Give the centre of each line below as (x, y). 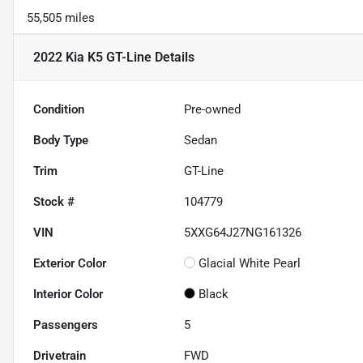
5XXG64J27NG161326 (243, 233)
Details (173, 58)
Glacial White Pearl (250, 264)
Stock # (54, 202)
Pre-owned (213, 110)
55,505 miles (61, 18)
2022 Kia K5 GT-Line (92, 58)
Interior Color (68, 295)
